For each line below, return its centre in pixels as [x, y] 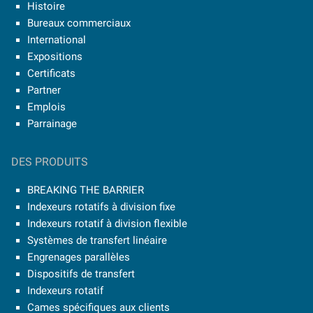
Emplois [46, 107]
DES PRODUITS [50, 161]
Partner [44, 90]
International [56, 39]
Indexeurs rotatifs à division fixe [101, 206]
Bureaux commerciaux [79, 23]
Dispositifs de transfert [81, 274]
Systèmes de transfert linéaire [97, 240]
